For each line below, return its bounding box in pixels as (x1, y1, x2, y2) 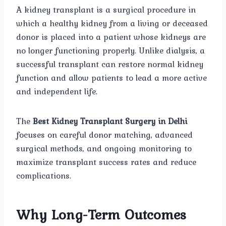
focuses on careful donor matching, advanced (16, 128, 193, 142)
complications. (16, 169, 71, 183)
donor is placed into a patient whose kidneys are (16, 30, 206, 44)
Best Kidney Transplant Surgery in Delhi (33, 115, 187, 128)
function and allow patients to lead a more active (16, 71, 207, 85)
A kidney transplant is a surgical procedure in (16, 3, 196, 17)
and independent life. (16, 85, 97, 98)
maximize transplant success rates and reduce (16, 155, 196, 169)
